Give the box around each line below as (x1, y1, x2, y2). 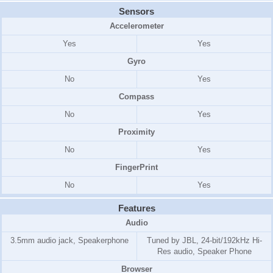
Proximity (118, 127, 155, 136)
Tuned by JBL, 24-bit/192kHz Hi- (146, 236, 262, 245)
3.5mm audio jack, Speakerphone (10, 236, 129, 245)
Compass (119, 92, 154, 101)
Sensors (119, 6, 154, 16)
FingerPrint (115, 163, 158, 172)
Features (118, 203, 155, 213)
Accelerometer (109, 21, 164, 30)
